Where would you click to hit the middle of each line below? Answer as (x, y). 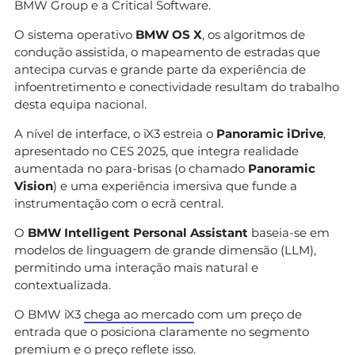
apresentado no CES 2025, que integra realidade (157, 151)
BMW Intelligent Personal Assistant (138, 233)
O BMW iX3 (49, 315)
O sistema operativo (75, 35)
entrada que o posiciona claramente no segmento (162, 332)
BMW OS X (169, 35)
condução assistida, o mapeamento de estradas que (167, 52)
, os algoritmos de (254, 35)
